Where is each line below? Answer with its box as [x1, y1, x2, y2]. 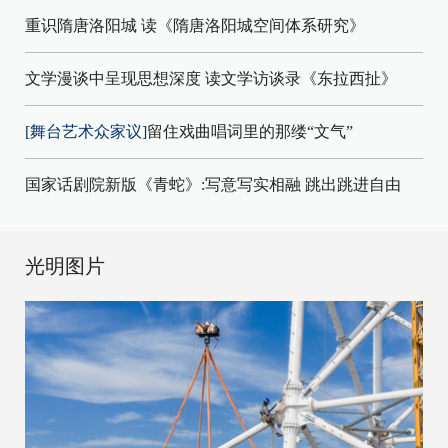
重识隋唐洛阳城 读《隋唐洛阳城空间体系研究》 [25, 16, 365, 34]
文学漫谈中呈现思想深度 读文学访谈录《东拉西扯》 [25, 69, 397, 87]
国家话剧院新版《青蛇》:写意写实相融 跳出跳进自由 [25, 175, 401, 193]
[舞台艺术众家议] [25, 122, 147, 140]
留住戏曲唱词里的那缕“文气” [147, 122, 353, 140]
